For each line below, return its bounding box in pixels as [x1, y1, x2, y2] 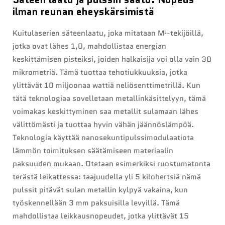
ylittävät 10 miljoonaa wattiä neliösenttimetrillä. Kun [13, 80, 200, 91]
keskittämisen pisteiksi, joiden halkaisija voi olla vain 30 [13, 54, 211, 65]
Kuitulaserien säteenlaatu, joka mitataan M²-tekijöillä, [13, 28, 203, 39]
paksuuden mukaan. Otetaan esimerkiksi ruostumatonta [13, 158, 210, 170]
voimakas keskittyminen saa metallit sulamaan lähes [13, 106, 198, 118]
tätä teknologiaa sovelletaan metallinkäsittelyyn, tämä [13, 93, 206, 104]
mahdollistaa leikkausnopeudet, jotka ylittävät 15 [13, 210, 189, 222]
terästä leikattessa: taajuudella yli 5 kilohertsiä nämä [13, 171, 201, 183]
